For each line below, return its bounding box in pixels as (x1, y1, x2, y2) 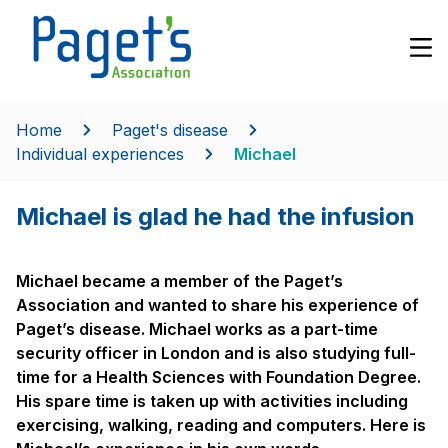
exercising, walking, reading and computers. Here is (16, 414, 426, 435)
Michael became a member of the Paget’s (16, 270, 343, 291)
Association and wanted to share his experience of (16, 294, 419, 315)
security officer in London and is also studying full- (16, 342, 416, 363)
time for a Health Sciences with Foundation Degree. (16, 366, 421, 387)
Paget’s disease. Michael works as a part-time (16, 318, 378, 339)
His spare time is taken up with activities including (16, 390, 408, 411)
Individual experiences (16, 143, 184, 164)
